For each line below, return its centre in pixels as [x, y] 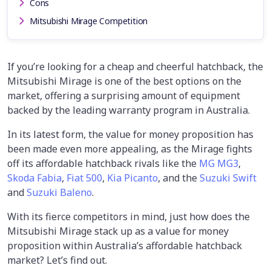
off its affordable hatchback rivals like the [103, 163]
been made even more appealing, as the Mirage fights [130, 149]
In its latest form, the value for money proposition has [130, 134]
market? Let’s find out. [58, 260]
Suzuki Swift [228, 178]
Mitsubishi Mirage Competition [89, 21]
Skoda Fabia [34, 178]
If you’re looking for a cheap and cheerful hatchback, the [135, 66]
